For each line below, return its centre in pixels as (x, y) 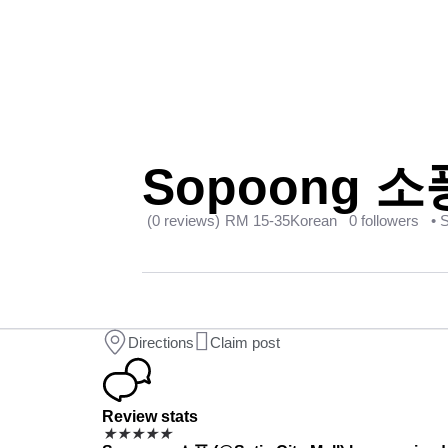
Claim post (245, 342)
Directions (161, 342)
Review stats (150, 416)
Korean (313, 220)
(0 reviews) (183, 220)
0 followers (384, 220)
